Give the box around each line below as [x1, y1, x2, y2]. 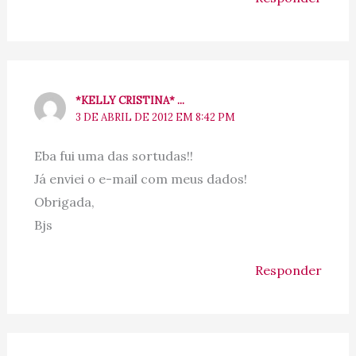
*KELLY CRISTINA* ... [75, 94, 185, 108]
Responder [255, 262, 323, 279]
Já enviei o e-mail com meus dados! [33, 171, 247, 188]
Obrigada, [33, 194, 95, 211]
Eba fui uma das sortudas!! [33, 148, 193, 164]
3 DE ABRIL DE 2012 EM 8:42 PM [75, 110, 236, 125]
